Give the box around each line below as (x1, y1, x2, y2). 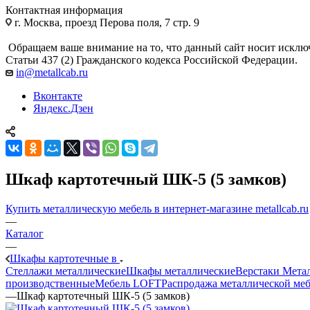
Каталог (6, 227, 44, 239)
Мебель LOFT (95, 277, 161, 289)
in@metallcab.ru (16, 66, 88, 78)
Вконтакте (33, 89, 82, 102)
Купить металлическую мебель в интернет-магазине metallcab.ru (6, 202, 309, 215)
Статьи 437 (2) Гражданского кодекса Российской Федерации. (6, 53, 298, 66)
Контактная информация (6, 3, 122, 16)
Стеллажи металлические (6, 264, 126, 277)
